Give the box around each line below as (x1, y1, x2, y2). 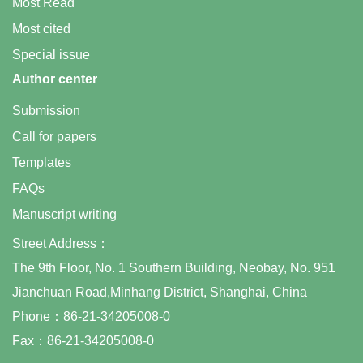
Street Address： (12, 237, 109, 250)
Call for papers (12, 130, 96, 143)
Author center (12, 72, 97, 86)
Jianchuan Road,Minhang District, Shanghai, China (12, 285, 307, 299)
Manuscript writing (12, 207, 117, 221)
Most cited (12, 22, 70, 36)
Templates (12, 156, 71, 169)
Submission (12, 104, 80, 117)
